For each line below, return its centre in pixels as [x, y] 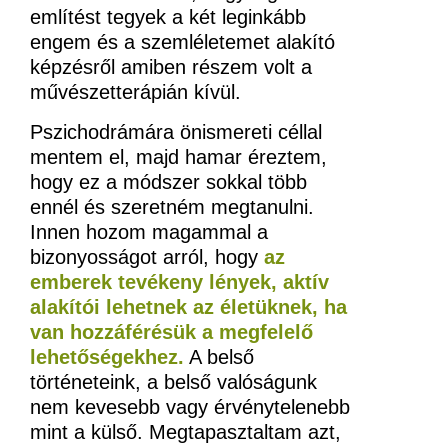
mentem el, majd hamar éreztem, [178, 156]
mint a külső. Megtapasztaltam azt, [185, 431]
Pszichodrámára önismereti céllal [176, 131]
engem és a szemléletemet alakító [182, 42]
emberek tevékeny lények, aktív [179, 281]
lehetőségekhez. [107, 356]
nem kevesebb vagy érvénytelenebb [190, 406]
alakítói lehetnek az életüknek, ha [188, 306]
